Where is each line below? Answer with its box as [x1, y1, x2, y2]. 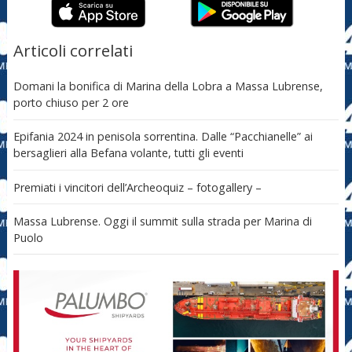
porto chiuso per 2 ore [13, 95, 129, 111]
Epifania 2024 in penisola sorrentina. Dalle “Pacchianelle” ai [13, 129, 313, 145]
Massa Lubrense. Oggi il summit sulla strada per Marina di [13, 213, 312, 229]
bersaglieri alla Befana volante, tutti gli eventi [13, 145, 244, 161]
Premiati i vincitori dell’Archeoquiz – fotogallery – [13, 179, 262, 195]
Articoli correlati [13, 38, 133, 61]
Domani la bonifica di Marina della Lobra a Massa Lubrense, [13, 79, 323, 94]
